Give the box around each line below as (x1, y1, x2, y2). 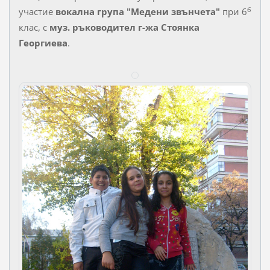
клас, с (18, 21, 49, 34)
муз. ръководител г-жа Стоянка (49, 21, 199, 34)
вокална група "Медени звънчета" (55, 5, 220, 18)
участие (18, 5, 55, 18)
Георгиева (18, 37, 67, 49)
